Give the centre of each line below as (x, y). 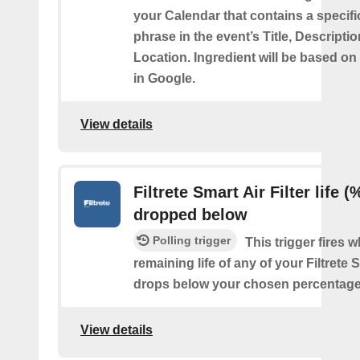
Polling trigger (192, 240)
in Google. (164, 78)
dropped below (190, 214)
